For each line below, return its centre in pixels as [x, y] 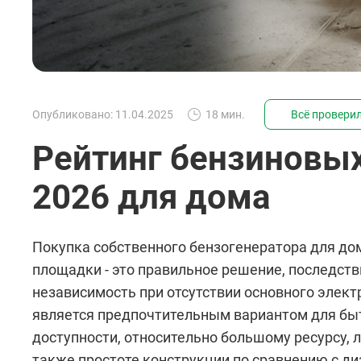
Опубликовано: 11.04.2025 [103, 114]
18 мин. [225, 114]
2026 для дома [151, 197]
